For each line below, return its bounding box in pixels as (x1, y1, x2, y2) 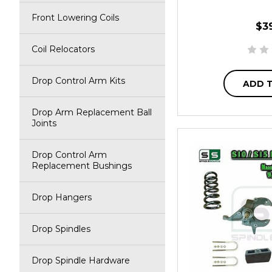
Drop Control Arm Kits (32, 75, 125, 86)
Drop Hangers (32, 192, 92, 203)
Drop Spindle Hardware (32, 255, 130, 266)
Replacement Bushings (32, 160, 132, 171)
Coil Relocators (32, 44, 95, 55)
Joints (32, 118, 56, 129)
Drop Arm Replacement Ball (32, 107, 152, 118)
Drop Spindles (32, 223, 90, 234)
